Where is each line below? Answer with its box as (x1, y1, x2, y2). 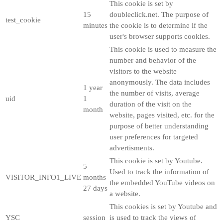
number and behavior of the (110, 56, 196, 64)
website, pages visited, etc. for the (110, 111, 215, 119)
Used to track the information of (110, 167, 209, 176)
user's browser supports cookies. (110, 32, 210, 40)
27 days (83, 184, 108, 192)
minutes (83, 21, 108, 29)
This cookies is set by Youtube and (110, 202, 217, 211)
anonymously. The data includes (110, 78, 210, 86)
